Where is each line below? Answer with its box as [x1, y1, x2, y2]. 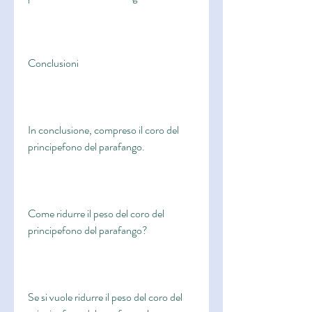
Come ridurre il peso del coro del [28, 205, 164, 222]
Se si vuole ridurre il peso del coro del [28, 289, 182, 306]
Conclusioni [28, 55, 79, 72]
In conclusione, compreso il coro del [28, 122, 179, 139]
